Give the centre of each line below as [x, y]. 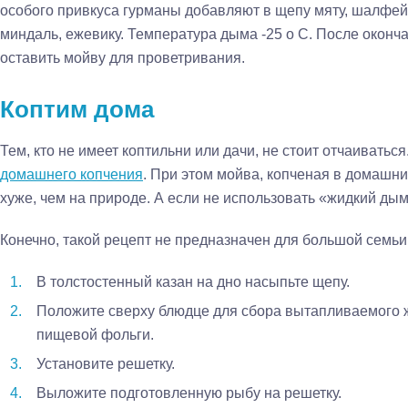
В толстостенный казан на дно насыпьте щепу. [193, 282]
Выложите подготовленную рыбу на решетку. [189, 393]
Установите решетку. [106, 364]
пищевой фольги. [95, 335]
